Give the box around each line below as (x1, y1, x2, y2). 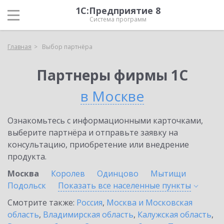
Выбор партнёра (42, 42, 92, 51)
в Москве (80, 86, 144, 105)
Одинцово (97, 168, 138, 179)
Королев (51, 168, 85, 179)
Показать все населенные (58, 180, 162, 191)
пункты (162, 180, 191, 191)
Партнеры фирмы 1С (36, 65, 188, 84)
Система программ (89, 15, 146, 23)
